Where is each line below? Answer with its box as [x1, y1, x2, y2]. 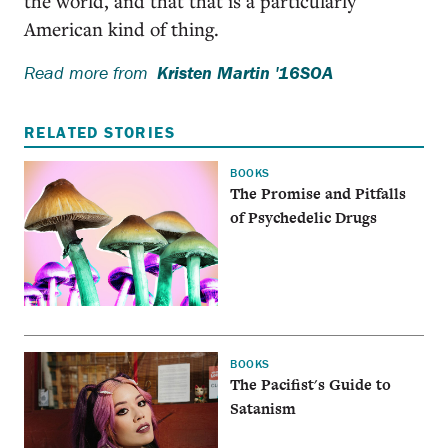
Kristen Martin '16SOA [157, 60, 333, 84]
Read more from [24, 60, 148, 84]
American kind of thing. [24, 15, 219, 41]
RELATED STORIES [24, 121, 175, 142]
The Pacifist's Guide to [230, 374, 392, 396]
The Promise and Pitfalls [230, 182, 407, 204]
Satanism [230, 398, 297, 420]
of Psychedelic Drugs [230, 206, 378, 228]
